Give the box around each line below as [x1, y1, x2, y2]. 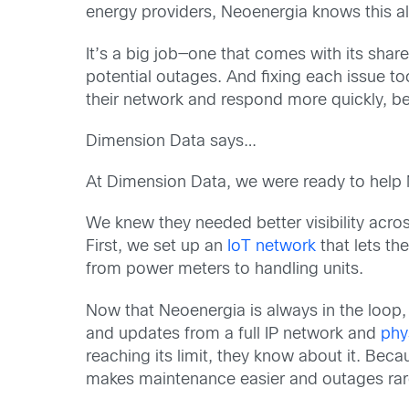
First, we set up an [86, 239, 228, 256]
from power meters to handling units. [86, 262, 364, 278]
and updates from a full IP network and [86, 326, 382, 342]
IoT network [227, 239, 317, 256]
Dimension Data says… [86, 133, 257, 150]
